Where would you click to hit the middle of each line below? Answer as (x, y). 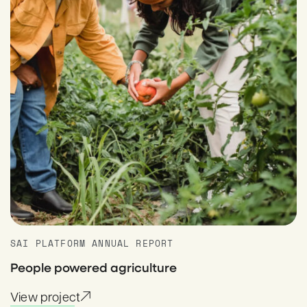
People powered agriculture (94, 267)
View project (46, 296)
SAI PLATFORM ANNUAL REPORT (92, 243)
